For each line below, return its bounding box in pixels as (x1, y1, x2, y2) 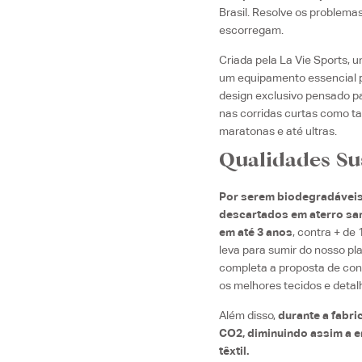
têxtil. (219, 344, 250, 358)
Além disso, (219, 309, 279, 322)
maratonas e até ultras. (219, 124, 338, 138)
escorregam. (219, 23, 284, 37)
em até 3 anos (219, 225, 293, 239)
